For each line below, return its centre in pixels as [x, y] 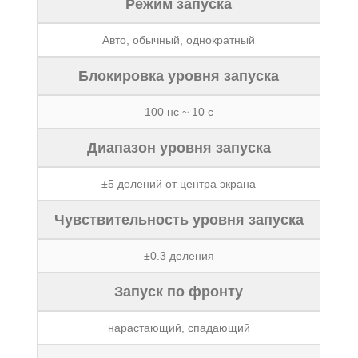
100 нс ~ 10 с [179, 112]
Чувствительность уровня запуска [179, 220]
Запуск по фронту [179, 292]
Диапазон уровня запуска [179, 148]
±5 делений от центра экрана [179, 184]
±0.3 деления [179, 256]
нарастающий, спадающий [179, 328]
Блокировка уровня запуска [179, 76]
